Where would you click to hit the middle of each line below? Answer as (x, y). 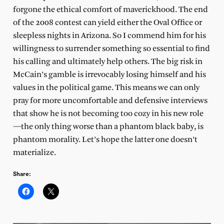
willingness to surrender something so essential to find (111, 48)
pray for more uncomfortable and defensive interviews (110, 100)
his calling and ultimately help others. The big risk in (107, 61)
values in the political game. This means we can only (106, 87)
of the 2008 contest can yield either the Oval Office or (107, 22)
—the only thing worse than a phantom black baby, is (108, 126)
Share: (22, 174)
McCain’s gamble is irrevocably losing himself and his (109, 74)
